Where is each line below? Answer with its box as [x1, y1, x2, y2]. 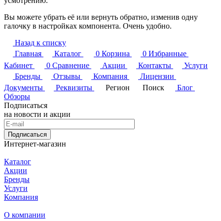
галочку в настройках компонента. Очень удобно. [4, 21, 172, 30]
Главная [15, 49, 41, 58]
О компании [4, 210, 45, 219]
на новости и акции [4, 110, 71, 118]
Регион [106, 83, 130, 92]
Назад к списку [15, 38, 66, 47]
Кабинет [4, 61, 33, 70]
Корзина [102, 49, 130, 58]
